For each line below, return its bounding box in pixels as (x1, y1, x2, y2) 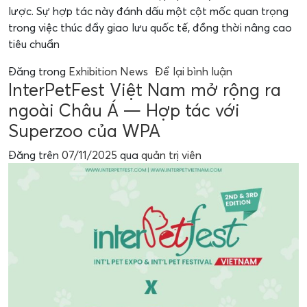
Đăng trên (8, 148, 62, 162)
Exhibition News (69, 64, 148, 78)
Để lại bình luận (155, 64, 232, 78)
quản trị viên (141, 148, 201, 162)
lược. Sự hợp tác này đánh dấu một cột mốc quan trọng (8, 4, 288, 18)
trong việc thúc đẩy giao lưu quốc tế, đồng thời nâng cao (8, 21, 292, 34)
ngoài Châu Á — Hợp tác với (8, 99, 240, 121)
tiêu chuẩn (8, 37, 60, 51)
